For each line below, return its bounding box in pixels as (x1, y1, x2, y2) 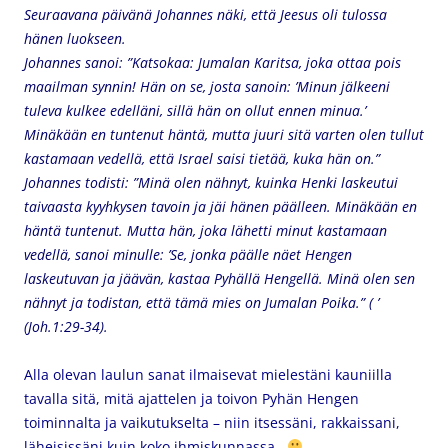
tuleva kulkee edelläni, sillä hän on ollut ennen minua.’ (24, 101, 366, 120)
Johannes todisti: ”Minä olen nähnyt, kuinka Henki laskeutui (24, 173, 398, 192)
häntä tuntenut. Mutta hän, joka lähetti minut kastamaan (24, 221, 387, 240)
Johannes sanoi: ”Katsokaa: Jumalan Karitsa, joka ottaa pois (24, 53, 401, 72)
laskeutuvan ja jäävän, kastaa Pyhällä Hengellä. (24, 269, 323, 288)
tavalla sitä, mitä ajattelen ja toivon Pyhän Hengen (24, 389, 359, 408)
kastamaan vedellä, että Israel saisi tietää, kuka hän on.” (24, 149, 380, 168)
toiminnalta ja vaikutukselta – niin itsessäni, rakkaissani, (24, 413, 400, 432)
